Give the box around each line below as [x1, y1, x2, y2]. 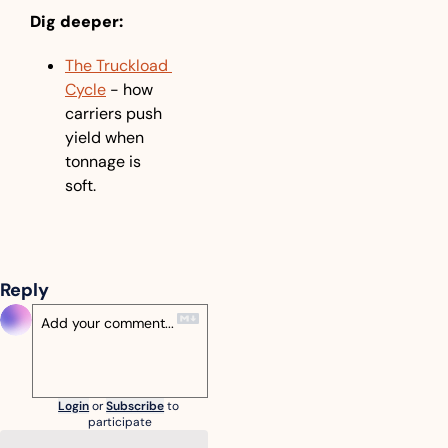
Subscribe [106, 398, 165, 414]
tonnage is [65, 151, 141, 172]
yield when [65, 127, 144, 148]
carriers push [65, 103, 162, 124]
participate [88, 414, 153, 430]
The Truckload [65, 55, 168, 76]
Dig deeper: [30, 11, 123, 32]
